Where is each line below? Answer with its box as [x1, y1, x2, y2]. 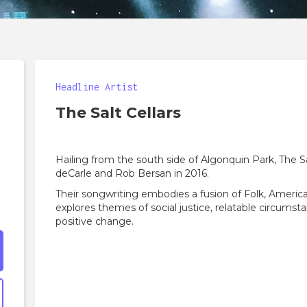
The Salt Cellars [56, 103, 182, 122]
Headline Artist [56, 81, 138, 93]
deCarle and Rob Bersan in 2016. [56, 167, 210, 180]
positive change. [56, 215, 134, 228]
